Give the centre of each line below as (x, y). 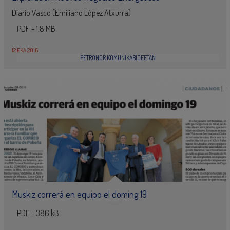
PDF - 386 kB (38, 213)
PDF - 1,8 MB (36, 29)
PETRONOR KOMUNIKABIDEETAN (118, 58)
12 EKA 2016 (25, 50)
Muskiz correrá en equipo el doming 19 (79, 194)
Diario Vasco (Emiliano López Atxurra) (71, 13)
